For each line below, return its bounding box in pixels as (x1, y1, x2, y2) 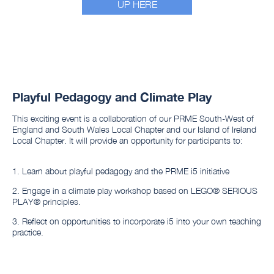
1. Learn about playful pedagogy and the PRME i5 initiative (12, 166, 229, 177)
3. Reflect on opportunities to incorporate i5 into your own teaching (12, 216, 261, 227)
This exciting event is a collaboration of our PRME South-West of (12, 113, 254, 124)
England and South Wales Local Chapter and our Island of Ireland (12, 124, 256, 135)
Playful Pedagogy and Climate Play (12, 89, 212, 105)
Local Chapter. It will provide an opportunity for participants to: (12, 135, 243, 146)
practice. (12, 227, 43, 238)
